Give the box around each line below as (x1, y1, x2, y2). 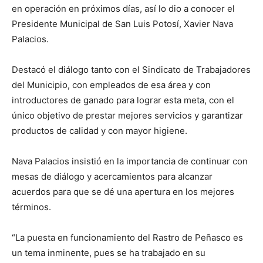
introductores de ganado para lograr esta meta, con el (12, 95, 234, 106)
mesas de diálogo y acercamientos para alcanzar (12, 171, 213, 182)
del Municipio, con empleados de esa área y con (12, 79, 211, 90)
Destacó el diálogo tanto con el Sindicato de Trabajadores (12, 64, 251, 75)
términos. (12, 201, 51, 213)
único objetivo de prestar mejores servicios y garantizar (12, 110, 243, 121)
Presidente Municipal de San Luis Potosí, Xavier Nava (12, 18, 233, 29)
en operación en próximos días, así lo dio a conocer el (12, 3, 235, 14)
